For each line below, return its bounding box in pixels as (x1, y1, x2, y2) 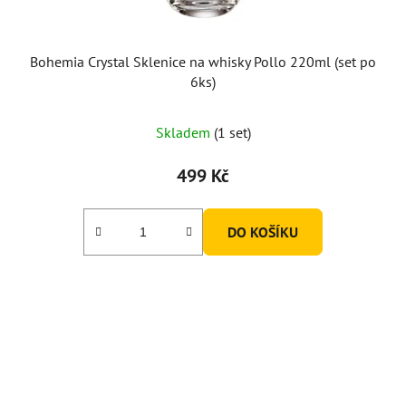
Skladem (155, 122, 214, 141)
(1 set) (213, 122, 251, 141)
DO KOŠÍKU (227, 222, 298, 241)
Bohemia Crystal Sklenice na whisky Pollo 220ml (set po (30, 52, 376, 71)
